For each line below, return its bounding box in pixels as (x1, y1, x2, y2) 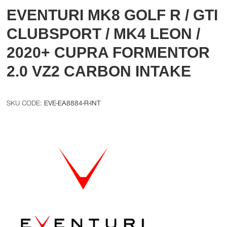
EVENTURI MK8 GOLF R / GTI (7, 6, 218, 23)
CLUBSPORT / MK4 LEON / (7, 25, 201, 42)
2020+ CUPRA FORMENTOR (7, 44, 210, 61)
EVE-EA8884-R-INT (44, 99, 101, 107)
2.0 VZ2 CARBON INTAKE (7, 62, 192, 80)
